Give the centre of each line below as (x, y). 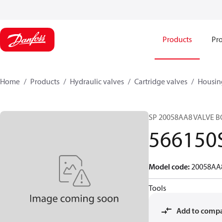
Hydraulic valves (97, 81)
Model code (168, 166)
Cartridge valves (161, 81)
